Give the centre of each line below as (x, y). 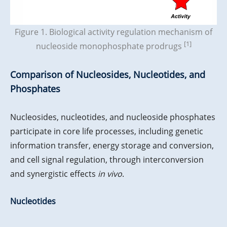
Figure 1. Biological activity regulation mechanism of (113, 32)
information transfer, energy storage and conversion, (112, 146)
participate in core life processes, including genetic (107, 131)
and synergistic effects (54, 174)
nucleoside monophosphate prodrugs (110, 46)
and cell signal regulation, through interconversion (107, 160)
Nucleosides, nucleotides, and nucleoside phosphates (113, 117)
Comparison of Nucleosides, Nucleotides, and (108, 75)
